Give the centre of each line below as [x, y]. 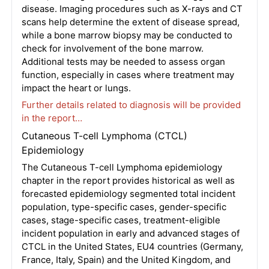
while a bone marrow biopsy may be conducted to [127, 35]
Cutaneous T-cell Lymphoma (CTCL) [104, 136]
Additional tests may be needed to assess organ [123, 62]
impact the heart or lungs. [76, 88]
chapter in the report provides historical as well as [128, 180]
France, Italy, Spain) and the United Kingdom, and [126, 260]
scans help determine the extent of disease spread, [130, 22]
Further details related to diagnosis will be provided [131, 105]
